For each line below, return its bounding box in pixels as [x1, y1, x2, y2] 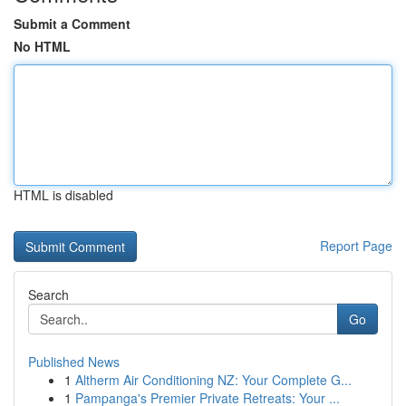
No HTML [14, 37, 71, 55]
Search [28, 285, 69, 304]
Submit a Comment [14, 14, 130, 33]
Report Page [320, 237, 392, 255]
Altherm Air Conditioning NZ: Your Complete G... [75, 371, 352, 389]
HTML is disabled [14, 186, 113, 204]
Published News [28, 353, 120, 371]
